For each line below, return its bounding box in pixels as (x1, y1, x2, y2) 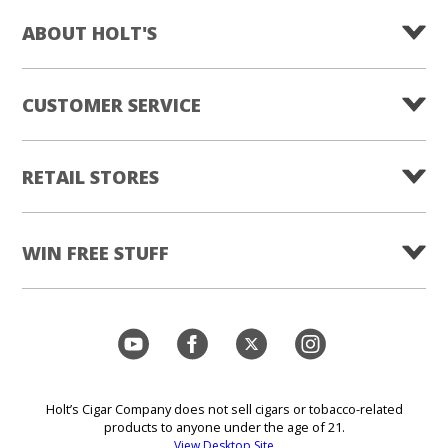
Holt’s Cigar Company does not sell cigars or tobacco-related (45, 399, 403, 418)
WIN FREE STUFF (22, 239, 169, 265)
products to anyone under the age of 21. (103, 417, 345, 436)
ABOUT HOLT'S (22, 19, 157, 45)
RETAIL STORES (22, 163, 159, 189)
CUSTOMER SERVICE (22, 91, 201, 117)
